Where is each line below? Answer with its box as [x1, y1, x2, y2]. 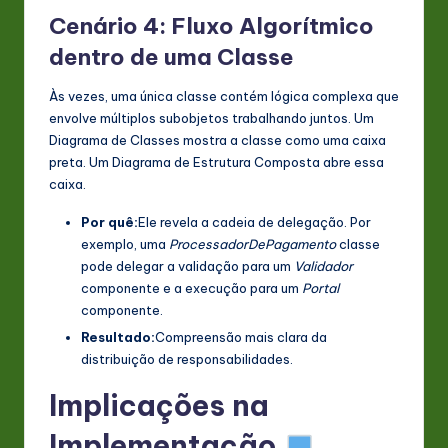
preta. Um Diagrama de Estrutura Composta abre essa [49, 153, 384, 170]
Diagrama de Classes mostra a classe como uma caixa [49, 131, 386, 148]
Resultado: [81, 328, 155, 345]
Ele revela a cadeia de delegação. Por [138, 213, 371, 230]
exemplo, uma [81, 235, 169, 252]
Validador [294, 257, 353, 274]
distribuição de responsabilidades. [81, 350, 293, 367]
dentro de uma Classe [49, 42, 294, 71]
